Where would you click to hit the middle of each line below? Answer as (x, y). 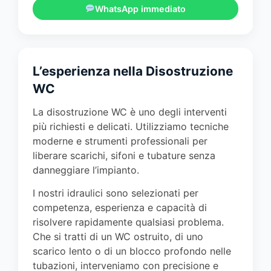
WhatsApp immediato (141, 8)
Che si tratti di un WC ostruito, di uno (118, 236)
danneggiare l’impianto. (86, 170)
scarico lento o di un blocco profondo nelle (132, 251)
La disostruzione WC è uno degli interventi (130, 112)
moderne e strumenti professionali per (120, 141)
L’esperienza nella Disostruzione (133, 71)
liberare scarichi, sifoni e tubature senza (124, 155)
